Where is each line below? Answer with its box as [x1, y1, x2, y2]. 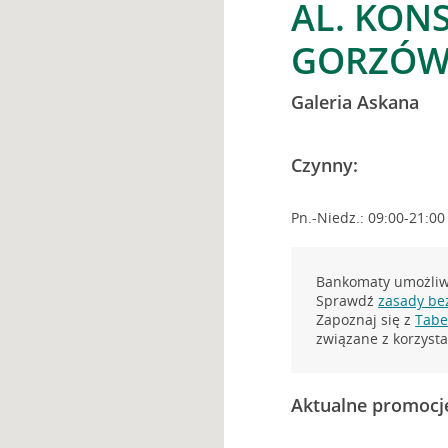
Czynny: [291, 153, 359, 177]
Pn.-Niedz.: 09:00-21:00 [291, 208, 446, 227]
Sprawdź [316, 291, 379, 310]
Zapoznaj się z [316, 310, 416, 329]
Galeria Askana [291, 90, 420, 114]
